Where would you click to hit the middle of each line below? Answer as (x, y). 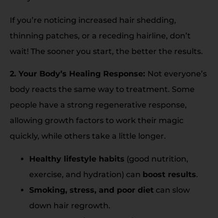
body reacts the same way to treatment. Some (102, 90)
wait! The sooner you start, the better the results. (106, 51)
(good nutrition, (156, 159)
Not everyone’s (177, 74)
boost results (169, 174)
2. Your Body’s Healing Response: (79, 74)
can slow (172, 190)
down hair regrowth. (70, 205)
